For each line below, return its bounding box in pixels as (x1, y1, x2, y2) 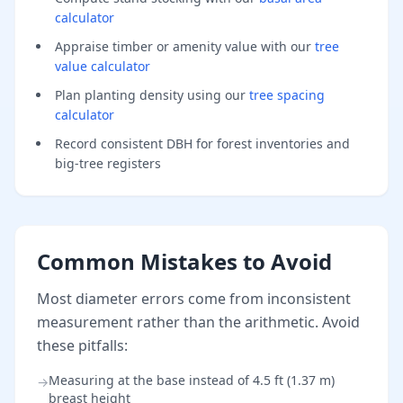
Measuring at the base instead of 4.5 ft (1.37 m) (49, 372, 335, 389)
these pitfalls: (37, 336, 128, 355)
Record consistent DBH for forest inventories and (55, 135, 350, 152)
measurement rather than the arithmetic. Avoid (37, 312, 360, 332)
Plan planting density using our (55, 86, 249, 103)
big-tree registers (55, 155, 161, 172)
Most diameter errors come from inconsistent (37, 289, 351, 309)
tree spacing (249, 86, 325, 103)
